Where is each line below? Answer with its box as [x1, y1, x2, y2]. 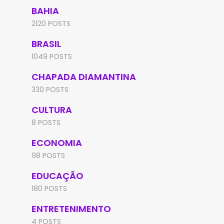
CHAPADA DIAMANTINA [31, 70, 136, 83]
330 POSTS [31, 84, 68, 94]
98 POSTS [31, 150, 65, 160]
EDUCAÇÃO [31, 169, 83, 182]
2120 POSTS [31, 18, 70, 28]
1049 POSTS [31, 51, 72, 61]
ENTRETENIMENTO [31, 202, 111, 215]
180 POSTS [31, 183, 67, 193]
